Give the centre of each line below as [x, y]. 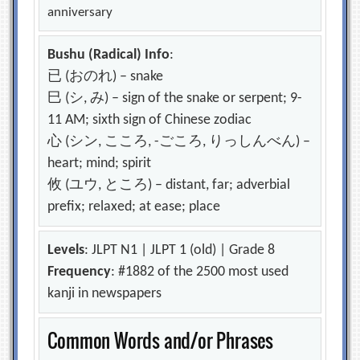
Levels [66, 251]
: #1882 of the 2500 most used [200, 272]
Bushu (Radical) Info [109, 55]
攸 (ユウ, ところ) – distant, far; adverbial [169, 186]
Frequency [80, 272]
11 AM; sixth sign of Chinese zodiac [150, 121]
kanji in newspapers [105, 294]
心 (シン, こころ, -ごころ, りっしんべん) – [179, 142]
